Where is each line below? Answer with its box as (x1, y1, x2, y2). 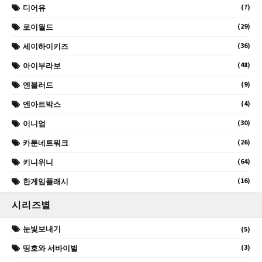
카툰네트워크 (23, 137, 68, 148)
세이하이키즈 (23, 41, 68, 51)
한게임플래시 (23, 176, 68, 187)
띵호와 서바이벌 (23, 243, 78, 253)
